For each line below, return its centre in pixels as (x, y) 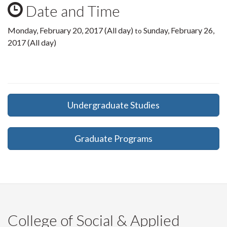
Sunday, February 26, (179, 30)
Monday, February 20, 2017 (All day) (70, 30)
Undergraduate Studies (113, 105)
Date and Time (71, 11)
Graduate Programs (113, 138)
